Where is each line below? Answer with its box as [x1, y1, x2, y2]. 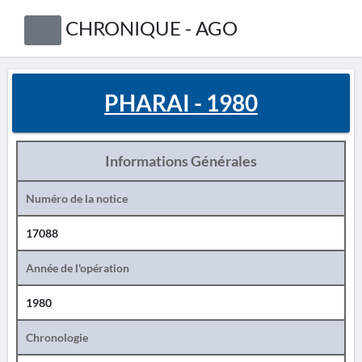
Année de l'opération [26, 261, 129, 275]
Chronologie [26, 330, 88, 344]
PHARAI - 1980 [104, 89, 258, 116]
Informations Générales [105, 152, 257, 170]
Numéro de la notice [26, 192, 128, 205]
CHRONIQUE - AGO [65, 16, 238, 40]
